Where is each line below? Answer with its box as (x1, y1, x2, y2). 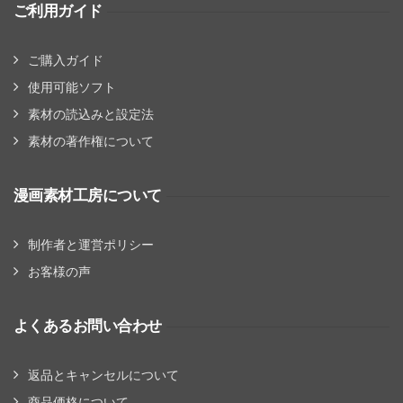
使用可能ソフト (28, 80, 116, 94)
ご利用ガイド (13, 3, 103, 20)
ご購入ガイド (28, 53, 103, 67)
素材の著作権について (28, 134, 154, 148)
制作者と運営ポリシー (28, 237, 154, 252)
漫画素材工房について (13, 187, 162, 204)
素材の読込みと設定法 (28, 107, 154, 121)
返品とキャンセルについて (28, 368, 179, 382)
